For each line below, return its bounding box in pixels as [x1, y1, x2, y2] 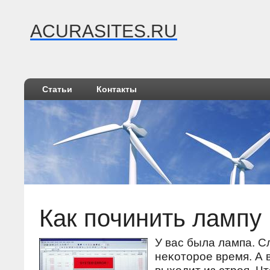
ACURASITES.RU [30, 21, 177, 41]
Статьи [42, 84, 72, 94]
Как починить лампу [39, 204, 262, 232]
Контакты [96, 84, 137, 94]
